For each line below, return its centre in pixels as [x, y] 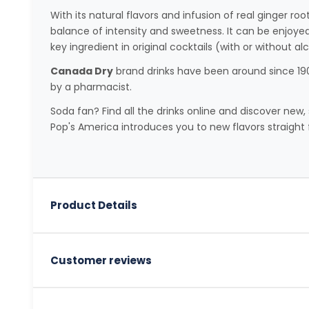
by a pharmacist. [91, 87]
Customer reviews [101, 260]
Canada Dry [81, 71]
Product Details [93, 206]
